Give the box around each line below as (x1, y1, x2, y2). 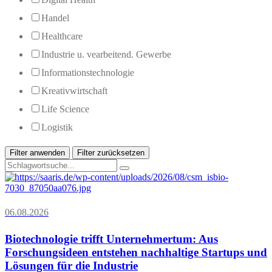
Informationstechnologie (41, 67, 134, 78)
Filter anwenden (10, 148, 65, 157)
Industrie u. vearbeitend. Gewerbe (41, 49, 171, 59)
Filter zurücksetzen (77, 148, 144, 157)
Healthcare (41, 30, 83, 41)
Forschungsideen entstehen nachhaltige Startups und (5, 246, 267, 259)
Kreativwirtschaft (41, 85, 107, 96)
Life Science (41, 103, 89, 114)
